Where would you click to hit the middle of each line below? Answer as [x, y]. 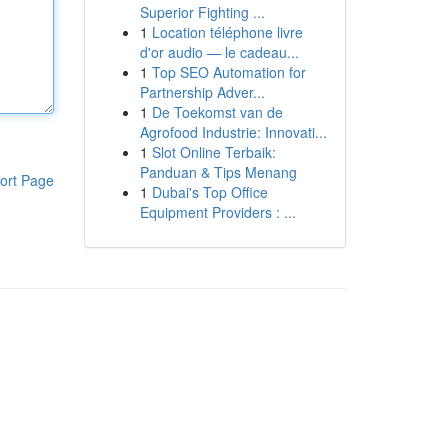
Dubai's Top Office [209, 192]
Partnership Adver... [202, 92]
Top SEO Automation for [228, 72]
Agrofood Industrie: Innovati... [233, 132]
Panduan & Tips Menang [218, 172]
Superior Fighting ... [202, 12]
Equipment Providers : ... [217, 212]
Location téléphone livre [227, 32]
